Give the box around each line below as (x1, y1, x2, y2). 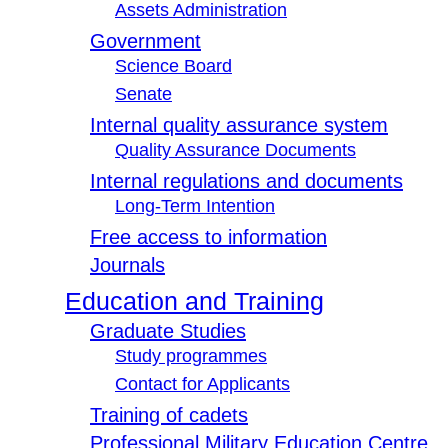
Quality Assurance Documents (115, 140, 356, 161)
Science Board (115, 56, 232, 77)
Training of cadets (90, 404, 248, 427)
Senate (115, 84, 172, 105)
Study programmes (115, 346, 267, 367)
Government (90, 30, 201, 53)
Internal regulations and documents (90, 170, 403, 193)
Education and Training (65, 287, 324, 316)
